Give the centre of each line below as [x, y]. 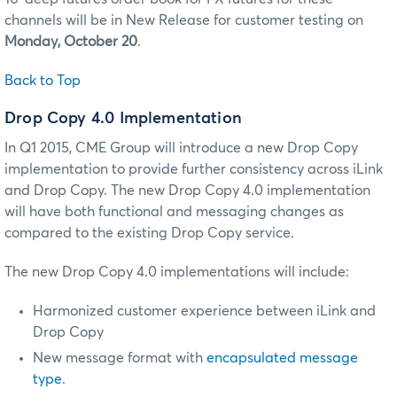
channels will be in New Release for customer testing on [184, 20]
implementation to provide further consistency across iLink [194, 169]
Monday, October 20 [71, 41]
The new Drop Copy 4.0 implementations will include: [177, 272]
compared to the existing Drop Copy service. [149, 233]
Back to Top [43, 80]
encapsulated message [282, 358]
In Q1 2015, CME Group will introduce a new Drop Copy [181, 148]
